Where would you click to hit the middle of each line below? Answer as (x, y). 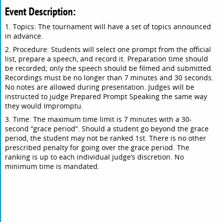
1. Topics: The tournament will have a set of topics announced (108, 27)
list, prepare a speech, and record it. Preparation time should (107, 59)
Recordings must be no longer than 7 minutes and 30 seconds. (110, 78)
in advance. (24, 36)
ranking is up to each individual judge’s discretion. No (95, 157)
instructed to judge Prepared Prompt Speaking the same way (106, 97)
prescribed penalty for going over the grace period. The (97, 148)
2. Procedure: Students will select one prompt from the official (108, 50)
